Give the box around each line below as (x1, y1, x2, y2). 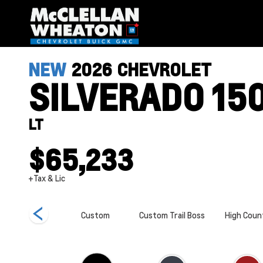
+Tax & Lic (28, 173, 65, 183)
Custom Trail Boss (139, 210, 205, 220)
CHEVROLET (117, 58, 211, 80)
